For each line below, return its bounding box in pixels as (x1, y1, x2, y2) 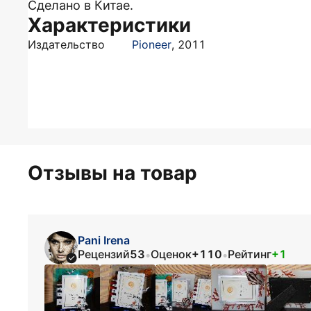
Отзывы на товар (28, 161, 197, 185)
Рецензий (78, 246, 130, 261)
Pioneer (132, 37, 171, 51)
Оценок (151, 246, 192, 261)
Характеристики (28, 13, 191, 37)
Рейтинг (228, 246, 271, 261)
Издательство (28, 37, 105, 51)
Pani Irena (78, 233, 130, 247)
